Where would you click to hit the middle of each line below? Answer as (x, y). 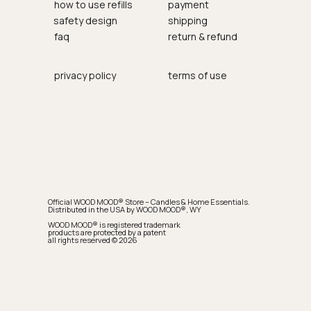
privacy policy (85, 75)
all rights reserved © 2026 (93, 239)
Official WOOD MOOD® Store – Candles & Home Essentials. (149, 201)
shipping (188, 20)
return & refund (203, 36)
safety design (86, 20)
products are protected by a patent (107, 232)
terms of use (198, 75)
